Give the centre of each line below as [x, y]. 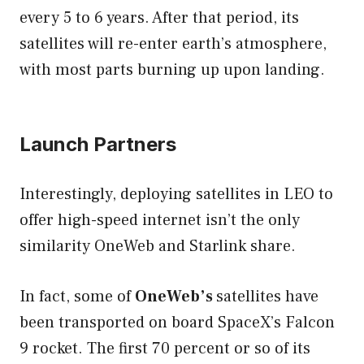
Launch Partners [98, 144]
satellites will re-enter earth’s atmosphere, [173, 43]
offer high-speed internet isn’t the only [160, 220]
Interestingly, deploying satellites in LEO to [176, 194]
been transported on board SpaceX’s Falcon [177, 322]
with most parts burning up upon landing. [172, 69]
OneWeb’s [175, 296]
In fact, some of [77, 296]
